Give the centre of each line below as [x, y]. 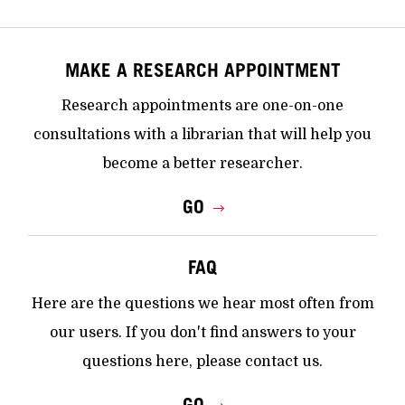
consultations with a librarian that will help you [202, 135]
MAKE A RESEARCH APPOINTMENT [202, 70]
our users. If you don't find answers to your [202, 332]
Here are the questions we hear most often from [202, 303]
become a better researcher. [202, 164]
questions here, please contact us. [202, 361]
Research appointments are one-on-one [202, 106]
